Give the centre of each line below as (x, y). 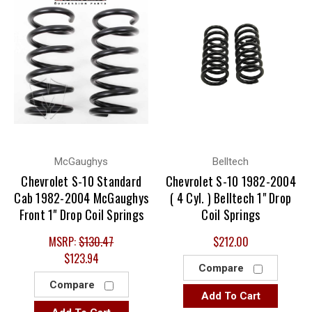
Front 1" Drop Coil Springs (81, 215)
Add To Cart (231, 296)
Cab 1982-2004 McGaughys (81, 198)
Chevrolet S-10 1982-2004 (231, 181)
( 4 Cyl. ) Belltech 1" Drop (231, 198)
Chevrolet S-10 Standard (81, 181)
